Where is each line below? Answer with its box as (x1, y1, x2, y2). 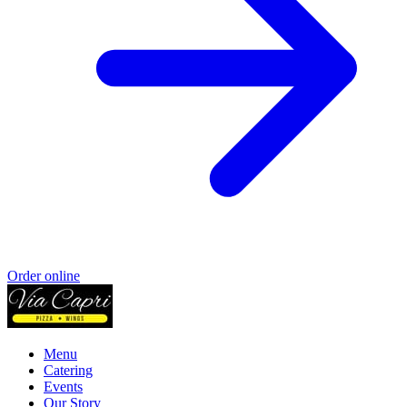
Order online (7, 268, 80, 284)
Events (44, 379, 83, 395)
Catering (44, 362, 93, 379)
